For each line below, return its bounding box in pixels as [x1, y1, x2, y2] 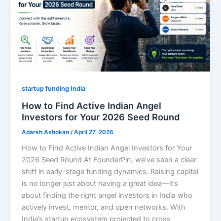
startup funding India [22, 85, 86, 93]
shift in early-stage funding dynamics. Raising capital [22, 167, 199, 177]
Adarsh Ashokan [22, 128, 71, 136]
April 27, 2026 [74, 128, 114, 136]
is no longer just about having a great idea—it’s [22, 179, 179, 188]
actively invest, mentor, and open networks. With [22, 203, 186, 212]
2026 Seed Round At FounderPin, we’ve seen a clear [22, 155, 197, 165]
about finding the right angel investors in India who [22, 191, 193, 200]
